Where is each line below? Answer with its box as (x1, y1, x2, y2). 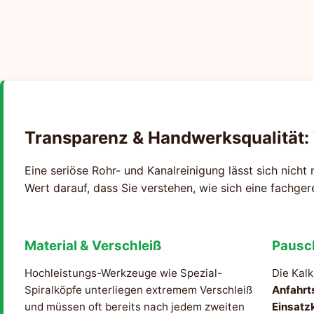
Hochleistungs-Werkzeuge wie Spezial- (25, 266, 222, 280)
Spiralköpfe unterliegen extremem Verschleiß (25, 283, 252, 297)
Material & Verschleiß (25, 238, 161, 254)
